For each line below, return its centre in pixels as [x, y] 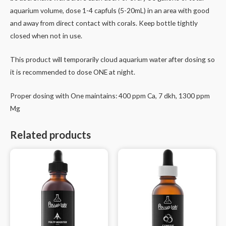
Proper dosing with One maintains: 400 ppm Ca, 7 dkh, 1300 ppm [110, 95]
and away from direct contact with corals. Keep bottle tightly [104, 23]
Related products [50, 135]
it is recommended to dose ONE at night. [73, 72]
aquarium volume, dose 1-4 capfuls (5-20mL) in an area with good [110, 11]
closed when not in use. [46, 36]
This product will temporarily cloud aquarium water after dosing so [112, 60]
